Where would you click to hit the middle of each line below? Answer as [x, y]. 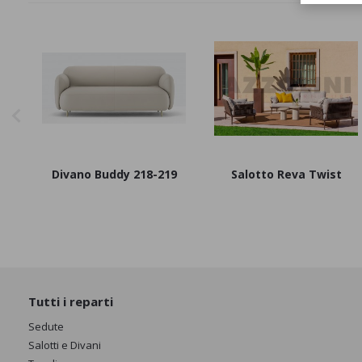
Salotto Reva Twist [286, 174]
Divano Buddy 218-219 [114, 174]
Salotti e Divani [64, 345]
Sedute [46, 326]
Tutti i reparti [70, 301]
